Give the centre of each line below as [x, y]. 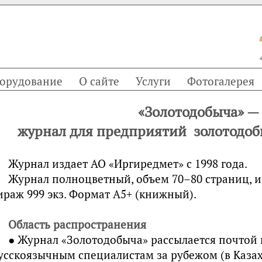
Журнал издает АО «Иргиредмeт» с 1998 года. [129, 163]
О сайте [99, 81]
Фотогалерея [221, 81]
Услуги [153, 81]
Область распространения [77, 224]
